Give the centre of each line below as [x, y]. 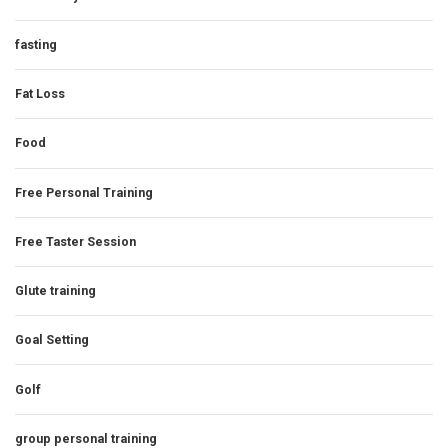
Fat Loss [40, 94]
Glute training [55, 291]
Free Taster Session [75, 241]
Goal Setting [52, 340]
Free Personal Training [84, 192]
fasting [36, 44]
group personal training [86, 438]
